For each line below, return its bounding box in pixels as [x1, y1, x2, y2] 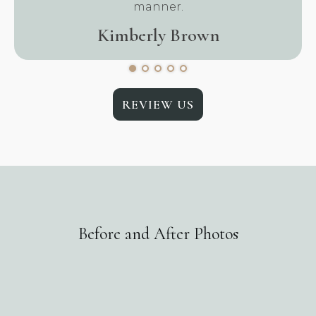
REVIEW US [122, 97, 194, 112]
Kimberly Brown [97, 24, 219, 46]
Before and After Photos [78, 224, 238, 244]
